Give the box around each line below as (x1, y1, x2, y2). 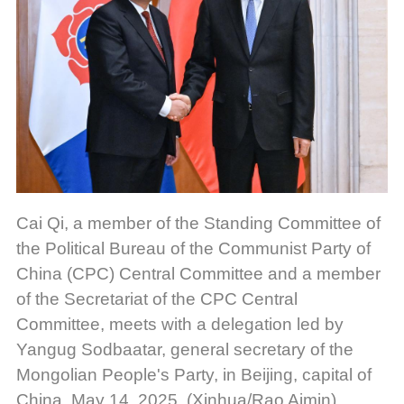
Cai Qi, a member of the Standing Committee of (15, 214, 381, 234)
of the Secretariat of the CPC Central (15, 289, 298, 309)
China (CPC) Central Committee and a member (15, 264, 381, 284)
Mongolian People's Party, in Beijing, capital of (15, 365, 372, 385)
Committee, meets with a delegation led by (15, 315, 344, 335)
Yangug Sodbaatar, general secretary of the (15, 340, 353, 360)
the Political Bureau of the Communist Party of (15, 239, 371, 259)
